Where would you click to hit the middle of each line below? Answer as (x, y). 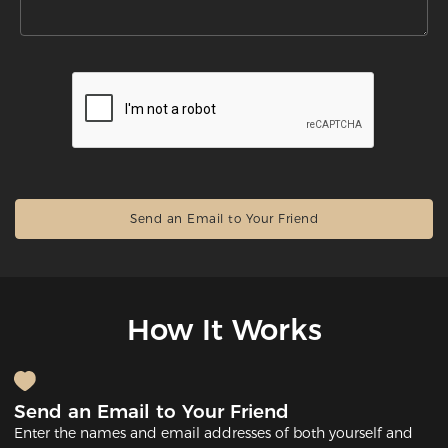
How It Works (224, 329)
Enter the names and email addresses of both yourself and (214, 433)
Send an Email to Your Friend (152, 412)
